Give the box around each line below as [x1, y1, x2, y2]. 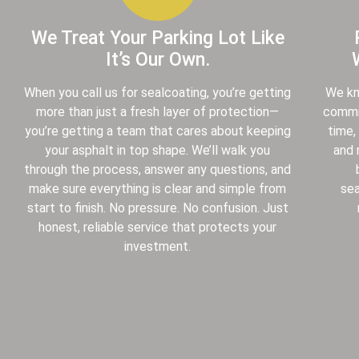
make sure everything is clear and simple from [29, 180, 287, 196]
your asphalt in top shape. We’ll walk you [45, 142, 271, 158]
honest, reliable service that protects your [38, 219, 277, 235]
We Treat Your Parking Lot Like [30, 26, 284, 49]
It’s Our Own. [105, 48, 210, 71]
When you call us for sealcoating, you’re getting [24, 84, 292, 100]
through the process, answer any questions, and [24, 161, 292, 177]
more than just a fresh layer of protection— [36, 103, 280, 119]
